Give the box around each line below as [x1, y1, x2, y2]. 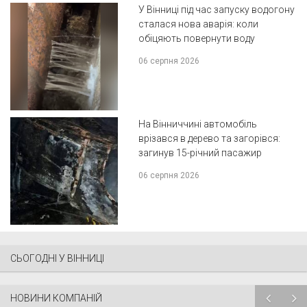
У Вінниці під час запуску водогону [138, 4, 295, 16]
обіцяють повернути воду [138, 33, 255, 45]
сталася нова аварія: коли [138, 19, 258, 30]
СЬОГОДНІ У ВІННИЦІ [10, 252, 104, 264]
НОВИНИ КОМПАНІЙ [10, 292, 102, 304]
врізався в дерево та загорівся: [138, 133, 280, 145]
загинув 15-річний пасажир [138, 147, 262, 159]
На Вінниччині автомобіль [138, 119, 257, 130]
